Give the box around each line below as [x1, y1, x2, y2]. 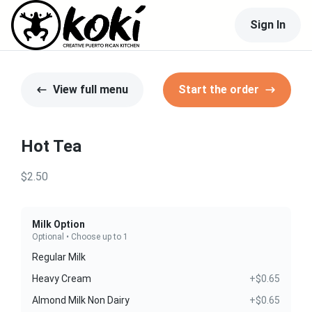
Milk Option [32, 219, 85, 230]
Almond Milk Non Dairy [32, 295, 130, 306]
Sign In [250, 18, 286, 31]
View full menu [53, 83, 128, 96]
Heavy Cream [32, 273, 91, 284]
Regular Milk [32, 251, 86, 263]
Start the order [178, 83, 259, 96]
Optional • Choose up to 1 [32, 232, 128, 242]
